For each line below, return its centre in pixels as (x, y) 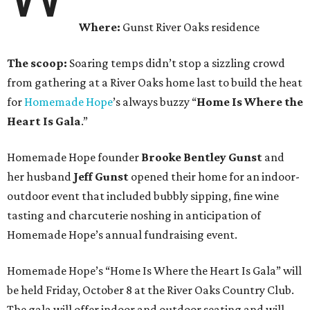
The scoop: (37, 63)
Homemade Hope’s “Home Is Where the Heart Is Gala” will (154, 271)
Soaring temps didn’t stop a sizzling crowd (176, 63)
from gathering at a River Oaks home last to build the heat (155, 83)
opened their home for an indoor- (214, 177)
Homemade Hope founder (74, 157)
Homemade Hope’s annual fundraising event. (122, 235)
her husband (40, 177)
